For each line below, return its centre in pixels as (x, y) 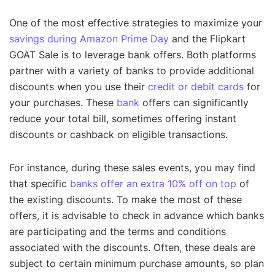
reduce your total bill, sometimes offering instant (123, 119)
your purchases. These (63, 103)
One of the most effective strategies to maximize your (136, 23)
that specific (40, 184)
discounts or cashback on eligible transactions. (118, 135)
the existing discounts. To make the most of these (126, 200)
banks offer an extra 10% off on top (153, 184)
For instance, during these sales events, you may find (132, 168)
